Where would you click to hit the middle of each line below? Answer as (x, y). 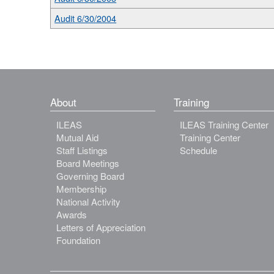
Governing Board (91, 176)
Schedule (198, 150)
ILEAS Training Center (224, 124)
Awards (72, 214)
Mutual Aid (78, 137)
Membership (82, 188)
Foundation (79, 240)
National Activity (89, 201)
